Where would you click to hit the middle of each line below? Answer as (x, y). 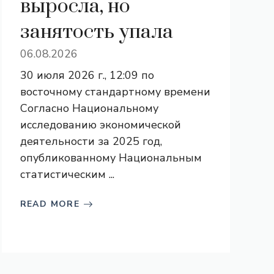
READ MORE (50, 204)
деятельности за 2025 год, (91, 141)
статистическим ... (67, 174)
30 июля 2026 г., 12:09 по (87, 75)
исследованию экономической (100, 125)
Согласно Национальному (89, 108)
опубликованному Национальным (111, 158)
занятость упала (96, 32)
